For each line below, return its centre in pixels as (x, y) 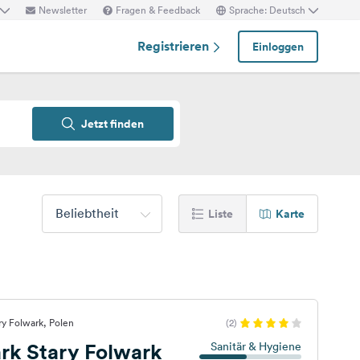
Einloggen (278, 46)
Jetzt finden (112, 124)
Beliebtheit (87, 213)
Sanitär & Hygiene (256, 346)
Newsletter (63, 10)
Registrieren (175, 46)
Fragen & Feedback (158, 10)
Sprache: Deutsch (267, 10)
